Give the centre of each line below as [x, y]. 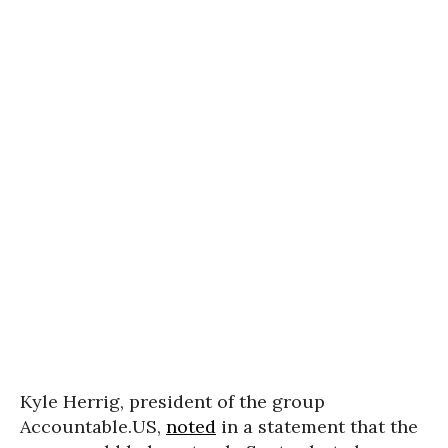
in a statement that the [317, 426]
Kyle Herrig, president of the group [172, 401]
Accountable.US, [93, 426]
